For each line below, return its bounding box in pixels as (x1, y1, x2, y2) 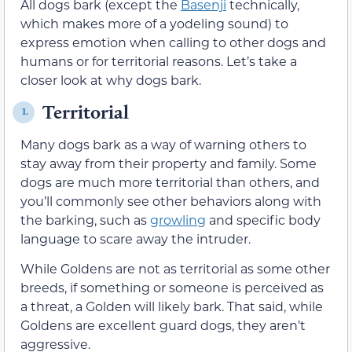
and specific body (206, 211, 321, 228)
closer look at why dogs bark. (20, 71, 201, 89)
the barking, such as (20, 211, 150, 228)
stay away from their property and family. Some (20, 154, 317, 171)
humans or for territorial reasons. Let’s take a (20, 53, 297, 70)
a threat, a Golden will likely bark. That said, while (20, 298, 323, 315)
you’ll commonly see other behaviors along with (20, 192, 321, 209)
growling (150, 211, 206, 228)
